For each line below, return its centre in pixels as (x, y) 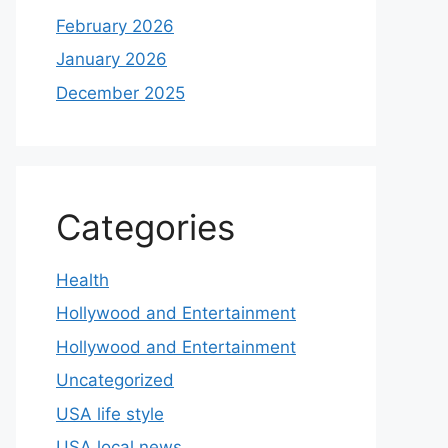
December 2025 (120, 92)
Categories (145, 226)
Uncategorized (115, 380)
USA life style (110, 413)
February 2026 (115, 25)
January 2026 (111, 59)
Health (82, 279)
